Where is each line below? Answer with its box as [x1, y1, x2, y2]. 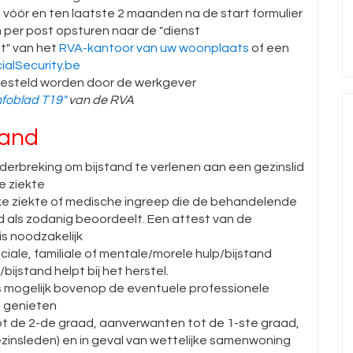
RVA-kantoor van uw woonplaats [59, 42, 249, 54]
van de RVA [66, 94, 134, 106]
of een [249, 42, 289, 54]
